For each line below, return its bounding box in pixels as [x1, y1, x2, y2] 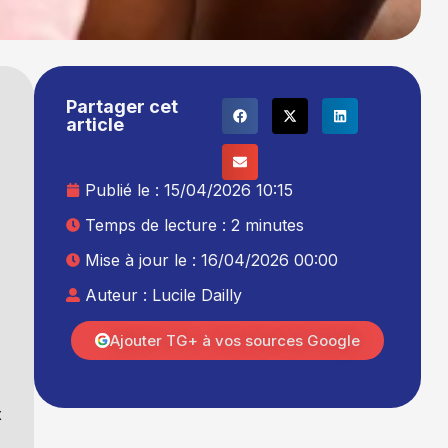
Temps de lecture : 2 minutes [85, 214, 305, 235]
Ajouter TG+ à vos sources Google [110, 330, 361, 350]
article [66, 113, 125, 135]
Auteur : [85, 284, 153, 305]
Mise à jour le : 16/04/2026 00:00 [85, 249, 339, 270]
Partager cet [66, 95, 179, 117]
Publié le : [85, 179, 165, 200]
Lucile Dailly [152, 284, 243, 305]
